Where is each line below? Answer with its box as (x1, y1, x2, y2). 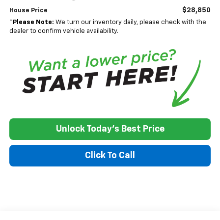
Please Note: (12, 19, 54, 26)
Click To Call (85, 151, 135, 161)
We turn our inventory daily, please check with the (54, 19, 206, 26)
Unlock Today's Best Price (55, 125, 165, 134)
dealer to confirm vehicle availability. (9, 27, 118, 34)
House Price (9, 7, 48, 14)
